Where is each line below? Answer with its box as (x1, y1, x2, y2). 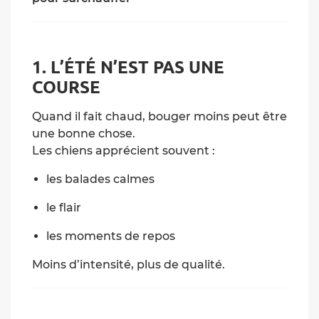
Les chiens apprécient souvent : (32, 143, 215, 157)
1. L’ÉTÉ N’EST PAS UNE (32, 55, 224, 78)
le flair (46, 200, 81, 214)
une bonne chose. (32, 126, 135, 140)
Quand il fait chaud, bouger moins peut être (32, 109, 287, 123)
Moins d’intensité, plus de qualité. (32, 257, 225, 271)
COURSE (32, 75, 100, 98)
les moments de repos (46, 229, 175, 243)
